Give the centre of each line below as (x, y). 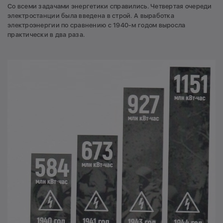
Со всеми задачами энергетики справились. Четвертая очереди (110, 6)
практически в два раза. (46, 35)
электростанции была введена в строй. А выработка (91, 16)
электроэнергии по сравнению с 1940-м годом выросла (97, 25)
